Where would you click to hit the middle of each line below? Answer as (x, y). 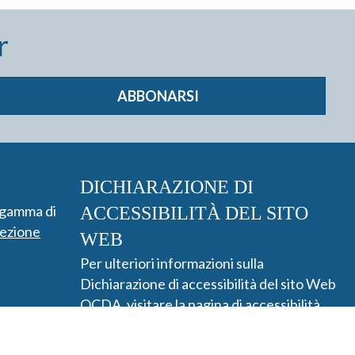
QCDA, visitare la (134, 304)
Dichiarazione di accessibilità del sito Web (208, 284)
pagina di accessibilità (254, 304)
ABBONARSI (158, 96)
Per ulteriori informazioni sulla (172, 263)
